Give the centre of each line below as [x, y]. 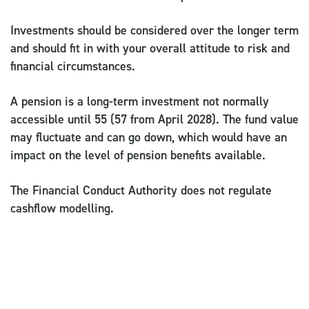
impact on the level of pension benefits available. [138, 155]
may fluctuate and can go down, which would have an [149, 137]
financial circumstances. [73, 66]
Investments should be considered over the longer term [154, 30]
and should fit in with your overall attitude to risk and [150, 48]
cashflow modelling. [62, 208]
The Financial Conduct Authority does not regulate [141, 190]
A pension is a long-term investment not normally [140, 101]
